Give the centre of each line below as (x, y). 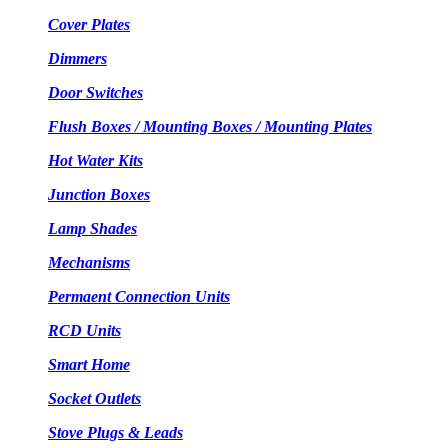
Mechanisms (89, 262)
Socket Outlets (94, 398)
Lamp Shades (92, 228)
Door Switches (95, 92)
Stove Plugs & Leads (115, 432)
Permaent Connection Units (139, 296)
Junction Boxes (99, 194)
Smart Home (89, 364)
